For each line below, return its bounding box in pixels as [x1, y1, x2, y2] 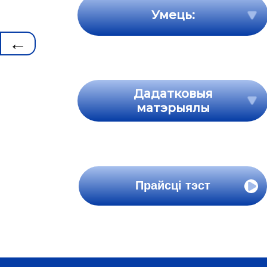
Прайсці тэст [135, 179, 210, 193]
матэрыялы [136, 100, 210, 115]
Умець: [151, 8, 195, 23]
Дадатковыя [133, 86, 213, 101]
